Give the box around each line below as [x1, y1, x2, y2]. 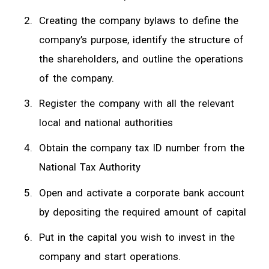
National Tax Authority [39, 161, 141, 174]
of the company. [39, 71, 114, 84]
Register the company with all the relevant [39, 97, 234, 110]
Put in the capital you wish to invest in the [39, 231, 235, 243]
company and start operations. [39, 250, 181, 262]
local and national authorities [39, 116, 173, 129]
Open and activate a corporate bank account [39, 186, 244, 199]
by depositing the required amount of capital [39, 205, 246, 218]
